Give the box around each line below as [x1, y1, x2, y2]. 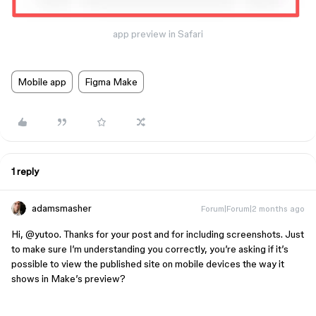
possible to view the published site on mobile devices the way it [11, 257, 284, 269]
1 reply [11, 165, 39, 177]
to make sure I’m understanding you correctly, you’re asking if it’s [11, 243, 288, 255]
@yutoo [25, 228, 59, 240]
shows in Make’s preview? [11, 272, 126, 284]
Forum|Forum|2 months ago [201, 203, 305, 213]
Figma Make [85, 75, 138, 87]
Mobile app [18, 75, 66, 87]
